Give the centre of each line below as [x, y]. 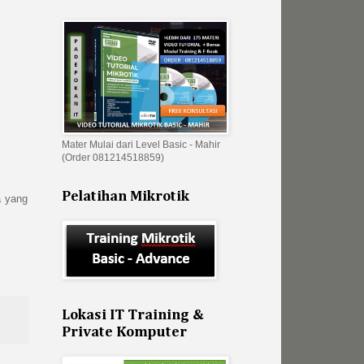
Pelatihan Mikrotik [126, 197]
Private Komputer [124, 333]
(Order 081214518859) [113, 158]
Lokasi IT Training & [133, 316]
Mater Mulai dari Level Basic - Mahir [141, 145]
